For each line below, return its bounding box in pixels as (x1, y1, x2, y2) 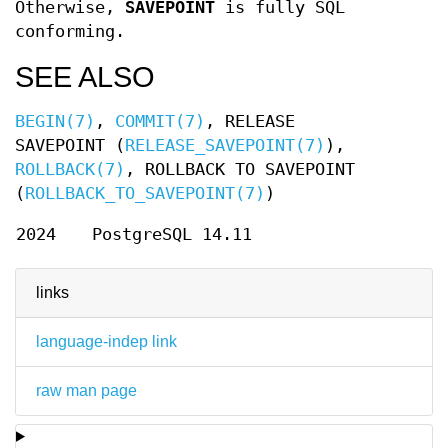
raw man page (36, 381, 137, 399)
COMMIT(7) (115, 111, 205, 131)
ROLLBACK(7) (15, 159, 125, 179)
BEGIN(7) (15, 111, 95, 131)
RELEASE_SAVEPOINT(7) (125, 135, 325, 155)
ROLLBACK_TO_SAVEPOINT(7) (25, 183, 265, 203)
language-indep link (36, 332, 177, 350)
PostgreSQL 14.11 (92, 224, 252, 244)
